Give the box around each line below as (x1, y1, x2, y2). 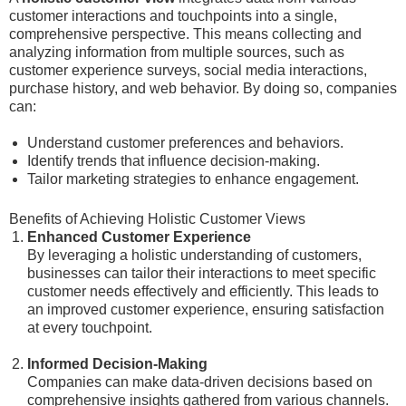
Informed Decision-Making (27, 356, 208, 372)
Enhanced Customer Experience (27, 229, 251, 245)
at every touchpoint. (27, 320, 152, 335)
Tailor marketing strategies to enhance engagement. (27, 171, 359, 187)
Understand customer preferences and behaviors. (27, 135, 343, 150)
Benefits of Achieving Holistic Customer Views (9, 211, 305, 227)
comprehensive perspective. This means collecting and (9, 26, 362, 42)
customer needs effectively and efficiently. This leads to (27, 284, 379, 299)
